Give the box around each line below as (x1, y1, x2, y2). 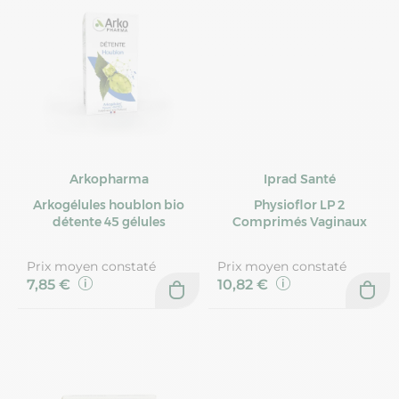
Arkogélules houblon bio (33, 197, 184, 214)
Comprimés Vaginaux (232, 214, 367, 231)
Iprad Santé (263, 171, 336, 188)
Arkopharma (69, 171, 149, 188)
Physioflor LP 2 (254, 197, 345, 214)
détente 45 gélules (52, 214, 166, 231)
